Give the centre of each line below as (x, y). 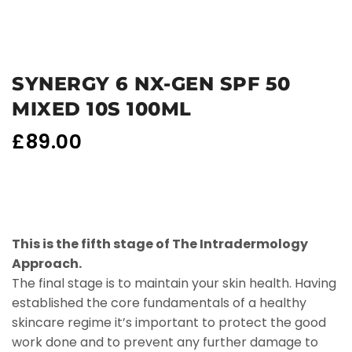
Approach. (47, 264)
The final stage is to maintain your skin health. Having (174, 284)
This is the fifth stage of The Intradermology (160, 244)
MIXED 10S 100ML (102, 109)
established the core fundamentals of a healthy (159, 303)
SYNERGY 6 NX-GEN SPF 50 (151, 84)
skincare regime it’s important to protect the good (169, 323)
